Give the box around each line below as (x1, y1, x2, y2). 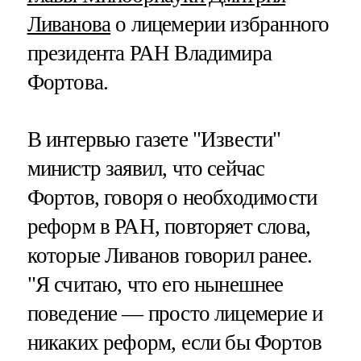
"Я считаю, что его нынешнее (27, 272, 284, 297)
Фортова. (27, 69, 109, 94)
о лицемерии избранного (110, 11, 330, 36)
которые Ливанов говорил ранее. (27, 243, 313, 268)
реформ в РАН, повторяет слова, (27, 214, 311, 239)
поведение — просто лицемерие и (27, 301, 323, 326)
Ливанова (27, 11, 111, 36)
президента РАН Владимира (27, 40, 272, 65)
